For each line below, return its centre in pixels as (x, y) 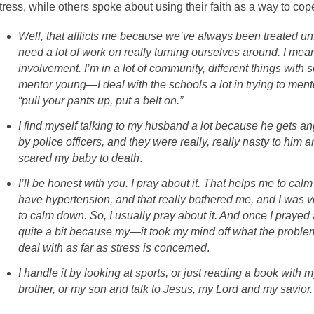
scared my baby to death (79, 158)
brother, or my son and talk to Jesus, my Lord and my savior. (165, 289)
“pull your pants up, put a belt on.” (101, 101)
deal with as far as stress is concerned (112, 248)
